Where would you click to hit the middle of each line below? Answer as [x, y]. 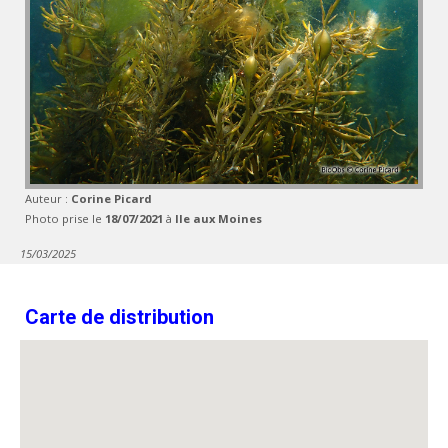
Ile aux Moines [218, 218]
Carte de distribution [119, 316]
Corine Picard [111, 198]
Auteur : [48, 198]
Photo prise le [65, 218]
